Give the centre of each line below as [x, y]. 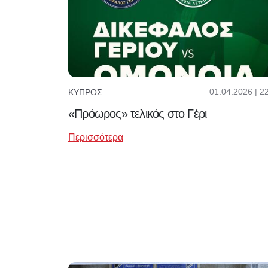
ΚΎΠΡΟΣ [85, 92]
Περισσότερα [96, 138]
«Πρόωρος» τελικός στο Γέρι [138, 114]
